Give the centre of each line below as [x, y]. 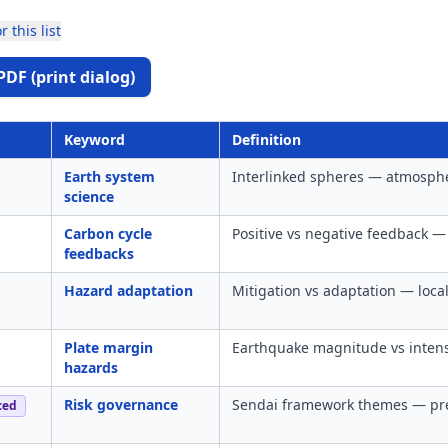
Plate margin [108, 347]
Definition [266, 139]
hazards [91, 367]
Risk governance [121, 404]
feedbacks [99, 253]
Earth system [109, 176]
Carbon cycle [108, 233]
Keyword [94, 139]
